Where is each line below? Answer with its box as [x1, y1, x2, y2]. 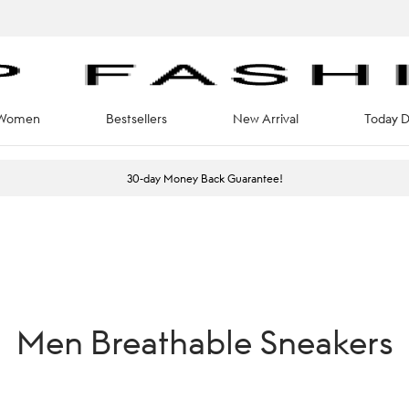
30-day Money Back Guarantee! [126, 171, 283, 185]
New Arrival [233, 110, 299, 126]
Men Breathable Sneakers [16, 321, 393, 362]
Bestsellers [106, 110, 167, 126]
